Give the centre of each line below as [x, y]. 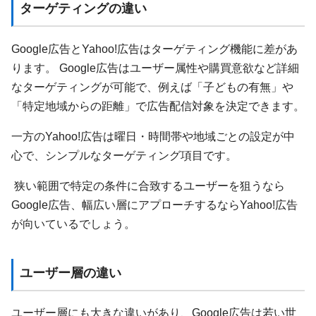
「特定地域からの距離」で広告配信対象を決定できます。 [158, 105]
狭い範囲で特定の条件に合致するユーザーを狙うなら [148, 186]
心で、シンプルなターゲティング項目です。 [124, 155]
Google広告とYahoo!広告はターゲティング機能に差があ [154, 48]
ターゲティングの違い [83, 9]
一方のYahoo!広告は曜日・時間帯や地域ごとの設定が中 [153, 136]
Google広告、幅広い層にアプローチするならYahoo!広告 [154, 205]
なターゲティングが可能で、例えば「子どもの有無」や [152, 86]
